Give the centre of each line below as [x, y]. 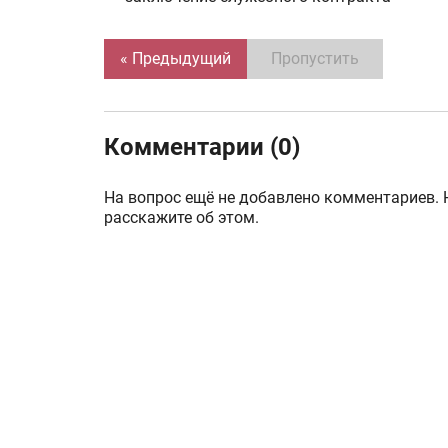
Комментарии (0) [202, 147]
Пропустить [315, 58]
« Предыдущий [175, 58]
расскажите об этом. [181, 217]
